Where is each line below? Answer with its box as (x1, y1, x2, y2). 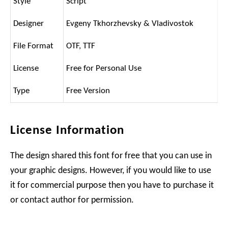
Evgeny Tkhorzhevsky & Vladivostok (66, 19, 193, 28)
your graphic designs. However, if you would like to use (10, 166, 211, 176)
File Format (13, 42, 53, 51)
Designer (13, 19, 44, 28)
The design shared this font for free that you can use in (10, 151, 212, 161)
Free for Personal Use (66, 64, 141, 73)
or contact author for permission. (10, 195, 134, 206)
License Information (10, 124, 124, 137)
